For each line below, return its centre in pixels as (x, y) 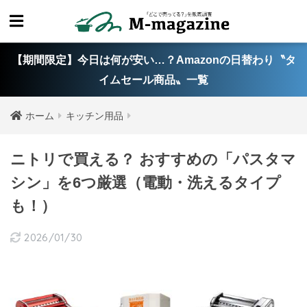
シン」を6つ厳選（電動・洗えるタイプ (146, 183)
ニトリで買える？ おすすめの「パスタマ (153, 159)
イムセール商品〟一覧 (153, 80)
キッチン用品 (95, 116)
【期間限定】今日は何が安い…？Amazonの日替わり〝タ (153, 60)
